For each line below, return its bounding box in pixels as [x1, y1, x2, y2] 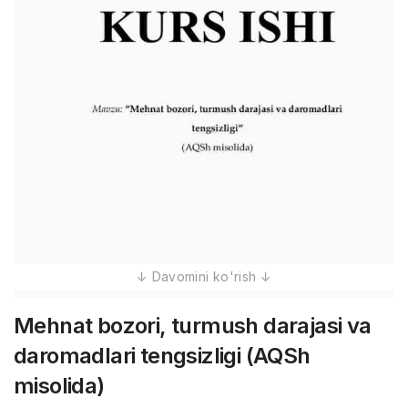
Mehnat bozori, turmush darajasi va [14, 312, 372, 339]
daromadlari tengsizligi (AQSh [14, 342, 311, 369]
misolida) [14, 372, 105, 399]
